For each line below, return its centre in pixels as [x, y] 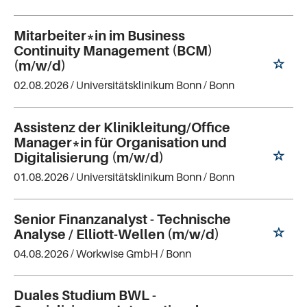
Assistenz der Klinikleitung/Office [122, 127]
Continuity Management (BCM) [113, 50]
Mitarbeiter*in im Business [99, 35]
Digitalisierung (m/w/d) [89, 157]
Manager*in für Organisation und [120, 142]
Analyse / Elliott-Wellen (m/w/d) [116, 234]
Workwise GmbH [117, 253]
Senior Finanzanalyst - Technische [122, 219]
